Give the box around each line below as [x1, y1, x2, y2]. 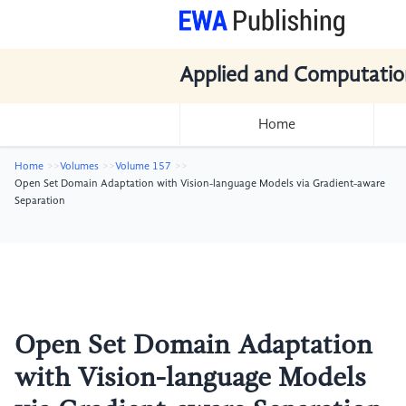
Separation [14, 196, 65, 207]
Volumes [60, 161, 99, 172]
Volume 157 [115, 161, 171, 172]
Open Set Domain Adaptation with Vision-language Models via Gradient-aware [14, 179, 385, 189]
